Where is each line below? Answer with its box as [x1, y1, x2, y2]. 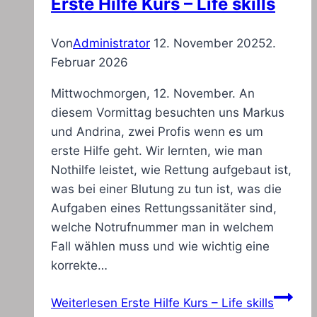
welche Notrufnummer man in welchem [51, 220, 274, 235]
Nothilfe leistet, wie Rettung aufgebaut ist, [51, 163, 292, 178]
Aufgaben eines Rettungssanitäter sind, [51, 201, 277, 216]
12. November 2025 [154, 36, 265, 51]
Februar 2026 [51, 55, 128, 70]
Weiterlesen [51, 296, 117, 311]
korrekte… [51, 258, 108, 273]
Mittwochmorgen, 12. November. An [51, 86, 255, 101]
